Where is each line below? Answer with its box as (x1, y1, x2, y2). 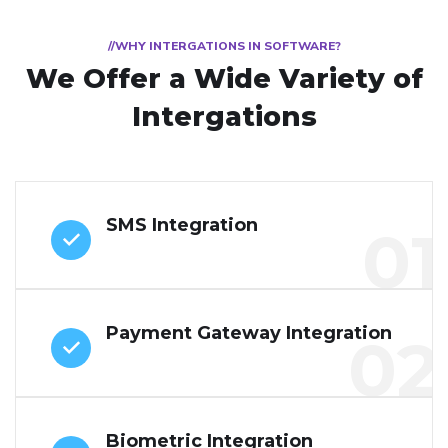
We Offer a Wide (25, 61, 279, 95)
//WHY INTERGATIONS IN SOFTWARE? (107, 37, 341, 54)
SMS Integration (106, 213, 258, 236)
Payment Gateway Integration (106, 321, 392, 344)
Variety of (278, 61, 423, 95)
